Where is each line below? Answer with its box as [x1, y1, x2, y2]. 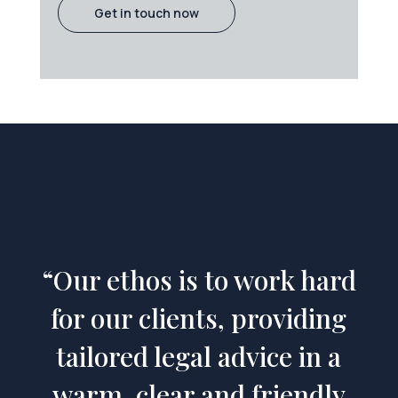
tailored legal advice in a [56, 338, 342, 374]
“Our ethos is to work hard [41, 261, 356, 298]
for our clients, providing [51, 299, 347, 336]
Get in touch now [93, 4, 199, 21]
